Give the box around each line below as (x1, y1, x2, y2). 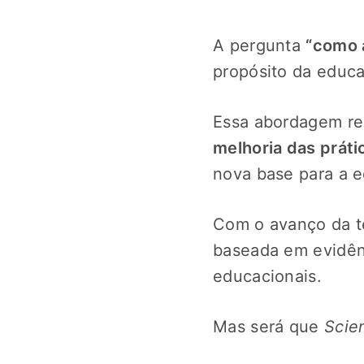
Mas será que (213, 317, 324, 336)
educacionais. (213, 266, 322, 286)
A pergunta (213, 36, 306, 55)
